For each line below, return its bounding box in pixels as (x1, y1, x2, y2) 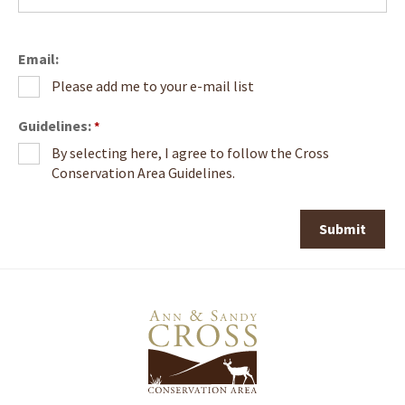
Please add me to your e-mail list (51, 77, 254, 95)
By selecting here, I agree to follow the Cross (51, 144, 329, 162)
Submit (319, 220, 366, 238)
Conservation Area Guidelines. (51, 164, 235, 182)
